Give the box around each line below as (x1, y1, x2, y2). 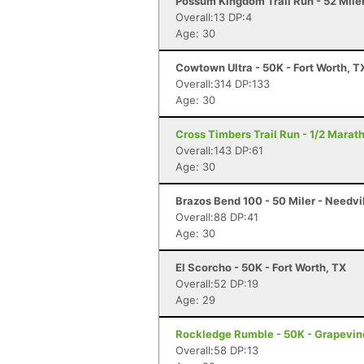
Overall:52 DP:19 (175, 277, 258, 290)
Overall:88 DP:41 (175, 210, 258, 223)
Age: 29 (175, 293, 215, 306)
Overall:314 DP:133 (175, 77, 270, 90)
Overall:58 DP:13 (175, 344, 258, 357)
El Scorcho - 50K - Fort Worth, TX (175, 261, 346, 274)
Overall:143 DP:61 (175, 144, 263, 157)
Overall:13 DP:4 (175, 11, 252, 24)
